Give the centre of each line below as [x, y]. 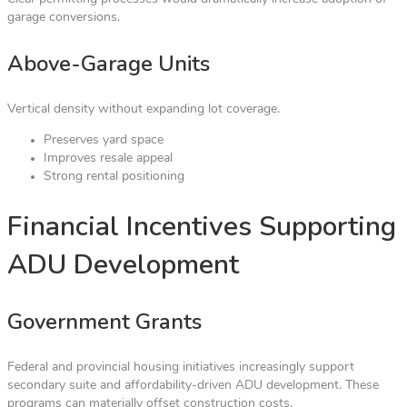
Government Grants [104, 322]
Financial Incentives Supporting [202, 227]
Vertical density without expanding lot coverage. [144, 109]
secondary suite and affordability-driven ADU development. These [193, 386]
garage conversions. [64, 17]
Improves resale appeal [108, 158]
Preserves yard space [104, 140]
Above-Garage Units [109, 63]
